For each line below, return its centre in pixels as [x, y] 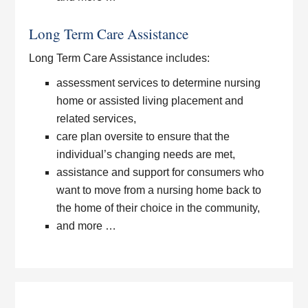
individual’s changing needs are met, [146, 154]
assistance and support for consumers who [161, 172]
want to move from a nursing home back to [159, 190]
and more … [87, 226]
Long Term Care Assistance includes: [120, 58]
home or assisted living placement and [150, 101]
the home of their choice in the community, [158, 208]
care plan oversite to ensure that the [143, 136]
